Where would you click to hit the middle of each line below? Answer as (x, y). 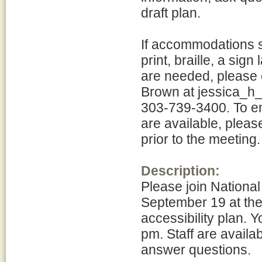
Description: (180, 171)
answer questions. (196, 250)
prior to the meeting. (201, 139)
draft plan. (171, 13)
